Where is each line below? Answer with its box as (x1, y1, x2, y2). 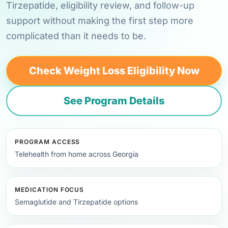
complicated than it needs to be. (6, 31, 146, 41)
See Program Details (64, 95, 164, 107)
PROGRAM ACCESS (15, 138, 80, 146)
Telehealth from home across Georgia (15, 150, 138, 158)
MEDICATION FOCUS (15, 186, 84, 193)
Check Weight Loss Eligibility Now (28, 65, 199, 77)
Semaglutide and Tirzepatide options (15, 197, 138, 206)
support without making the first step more (6, 15, 193, 26)
